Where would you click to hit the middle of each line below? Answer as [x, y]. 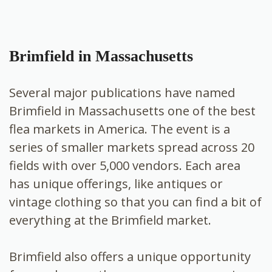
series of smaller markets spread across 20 [132, 147]
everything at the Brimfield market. [110, 220]
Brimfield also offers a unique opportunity [130, 256]
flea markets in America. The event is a [120, 129]
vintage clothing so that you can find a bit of [135, 202]
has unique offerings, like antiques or [116, 183]
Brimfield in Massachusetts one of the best [132, 110]
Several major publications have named [122, 92]
